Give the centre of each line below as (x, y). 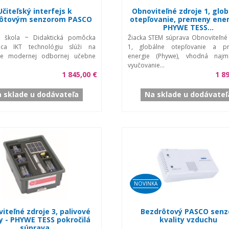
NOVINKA (145, 183)
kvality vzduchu (188, 219)
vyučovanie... (146, 65)
